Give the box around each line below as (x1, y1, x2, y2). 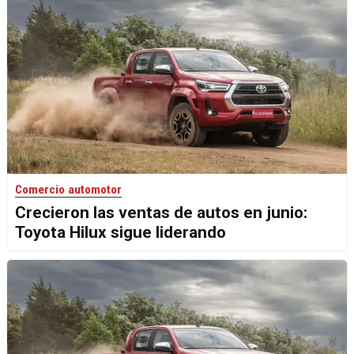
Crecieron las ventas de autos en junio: (15, 203, 307, 223)
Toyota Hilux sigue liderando (15, 223, 226, 243)
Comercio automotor (15, 183, 122, 198)
